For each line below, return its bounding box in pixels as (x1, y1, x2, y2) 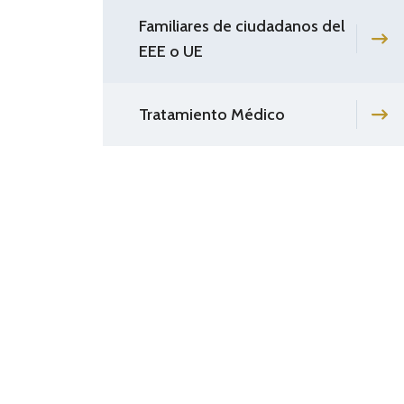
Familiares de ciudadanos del (139, 15, 344, 36)
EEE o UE (139, 41, 203, 61)
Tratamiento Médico (139, 104, 285, 124)
